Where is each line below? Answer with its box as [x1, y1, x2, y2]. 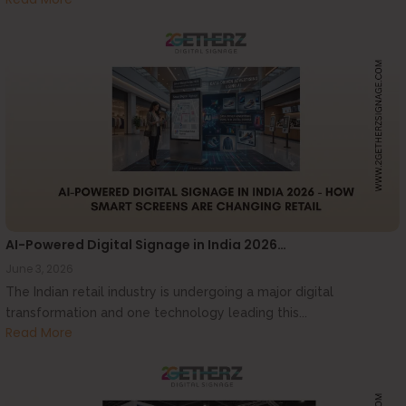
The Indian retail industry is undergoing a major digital [5, 285, 333, 300]
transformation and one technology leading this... [5, 305, 307, 321]
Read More [5, 323, 72, 342]
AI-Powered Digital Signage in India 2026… [5, 236, 286, 255]
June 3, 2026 [5, 261, 73, 277]
